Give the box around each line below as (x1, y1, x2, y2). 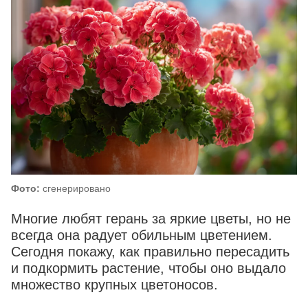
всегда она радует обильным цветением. (11, 228, 272, 243)
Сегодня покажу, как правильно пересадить (11, 244, 289, 260)
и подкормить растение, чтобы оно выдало (11, 261, 286, 276)
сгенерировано (40, 183, 111, 195)
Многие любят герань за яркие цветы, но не (11, 211, 291, 227)
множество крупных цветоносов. (11, 277, 218, 293)
